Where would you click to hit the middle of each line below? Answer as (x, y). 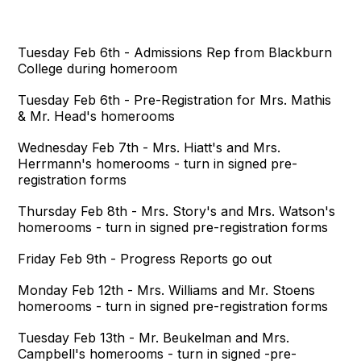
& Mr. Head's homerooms (97, 116)
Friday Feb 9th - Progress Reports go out (145, 259)
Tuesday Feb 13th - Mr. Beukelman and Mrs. (154, 338)
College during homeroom (98, 68)
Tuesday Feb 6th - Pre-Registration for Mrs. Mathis (175, 100)
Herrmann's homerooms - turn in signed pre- (158, 164)
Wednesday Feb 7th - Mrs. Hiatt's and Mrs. (149, 147)
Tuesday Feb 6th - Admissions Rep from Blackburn (175, 52)
